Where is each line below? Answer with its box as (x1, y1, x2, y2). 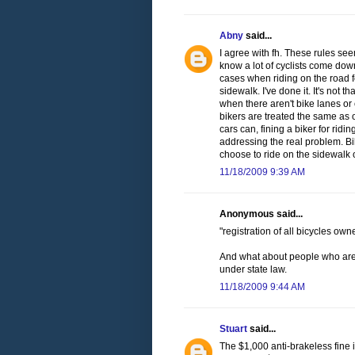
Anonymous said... (219, 208, 303, 220)
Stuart (219, 323, 247, 335)
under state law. (219, 264, 287, 276)
